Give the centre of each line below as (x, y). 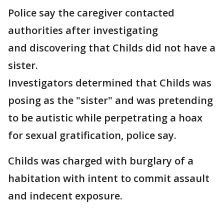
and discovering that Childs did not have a (112, 48)
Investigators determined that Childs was (110, 83)
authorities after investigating (83, 30)
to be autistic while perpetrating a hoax (105, 118)
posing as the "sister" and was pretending (110, 100)
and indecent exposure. (65, 196)
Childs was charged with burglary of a (101, 161)
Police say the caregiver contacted (91, 13)
